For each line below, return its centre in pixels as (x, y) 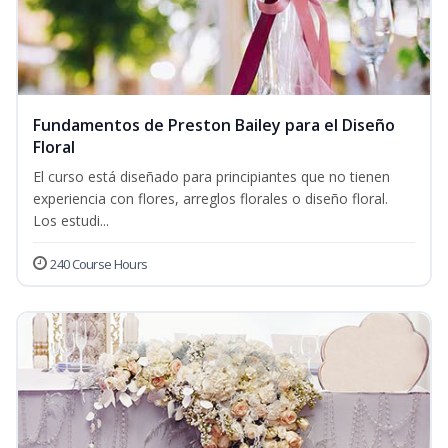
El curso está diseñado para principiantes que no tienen (211, 177)
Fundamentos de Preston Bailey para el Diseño (214, 125)
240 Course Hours (99, 264)
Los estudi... (71, 221)
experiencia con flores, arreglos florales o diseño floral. (210, 199)
